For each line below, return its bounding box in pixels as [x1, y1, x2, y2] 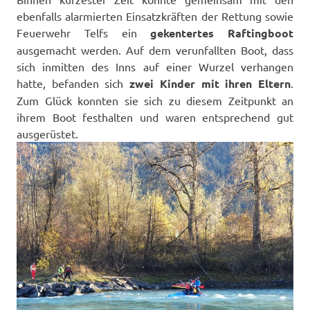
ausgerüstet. [17, 127, 78, 141]
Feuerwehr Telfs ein [17, 26, 151, 40]
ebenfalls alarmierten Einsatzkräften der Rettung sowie [17, 9, 293, 24]
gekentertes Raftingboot [150, 26, 293, 41]
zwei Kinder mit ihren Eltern [123, 76, 291, 91]
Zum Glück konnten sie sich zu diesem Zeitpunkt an [17, 93, 293, 108]
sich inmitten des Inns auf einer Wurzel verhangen [17, 60, 293, 74]
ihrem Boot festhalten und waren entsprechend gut [17, 110, 293, 125]
